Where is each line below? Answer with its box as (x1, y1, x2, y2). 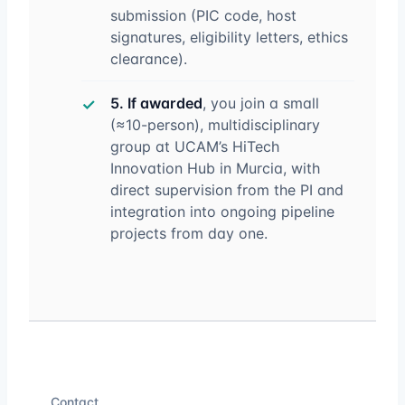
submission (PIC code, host (110, 6, 297, 24)
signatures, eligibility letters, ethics (110, 28, 348, 46)
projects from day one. (110, 224, 268, 242)
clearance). (110, 50, 187, 68)
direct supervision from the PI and (110, 181, 344, 199)
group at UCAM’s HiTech (110, 137, 279, 155)
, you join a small (202, 94, 319, 112)
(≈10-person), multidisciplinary (110, 116, 320, 134)
